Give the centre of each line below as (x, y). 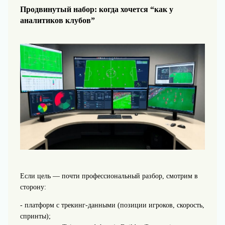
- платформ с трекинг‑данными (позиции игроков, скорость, (112, 205)
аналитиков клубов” (57, 21)
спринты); (35, 216)
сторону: (33, 187)
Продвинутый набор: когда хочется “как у (96, 10)
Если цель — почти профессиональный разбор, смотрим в (109, 176)
